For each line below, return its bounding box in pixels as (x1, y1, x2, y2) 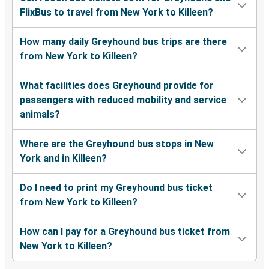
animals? (20, 109, 60, 121)
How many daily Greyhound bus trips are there (20, 36, 227, 48)
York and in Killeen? (20, 153, 107, 165)
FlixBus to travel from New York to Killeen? (20, 7, 213, 19)
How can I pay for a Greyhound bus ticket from (20, 226, 230, 238)
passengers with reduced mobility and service (20, 94, 226, 106)
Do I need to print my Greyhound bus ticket (20, 182, 213, 194)
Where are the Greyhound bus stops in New (20, 138, 214, 150)
